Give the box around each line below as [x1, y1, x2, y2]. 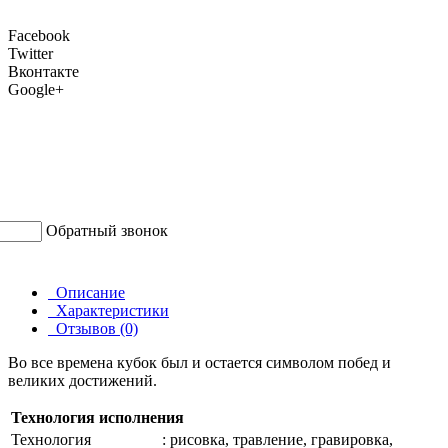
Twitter [8, 44, 53, 62]
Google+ [8, 80, 64, 98]
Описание [48, 284, 125, 302]
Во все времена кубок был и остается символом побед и [8, 354, 391, 372]
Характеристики [48, 302, 169, 320]
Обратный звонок [45, 222, 168, 240]
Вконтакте [8, 62, 79, 80]
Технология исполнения [11, 409, 184, 427]
